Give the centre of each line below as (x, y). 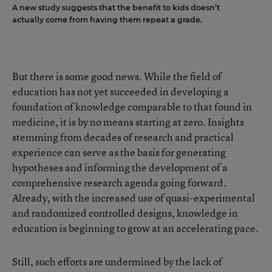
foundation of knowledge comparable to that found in (132, 107)
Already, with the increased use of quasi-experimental (134, 198)
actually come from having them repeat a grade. (107, 20)
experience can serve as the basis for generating (119, 152)
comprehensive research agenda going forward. (119, 182)
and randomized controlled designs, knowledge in (125, 213)
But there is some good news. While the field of (117, 76)
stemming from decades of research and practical (123, 137)
